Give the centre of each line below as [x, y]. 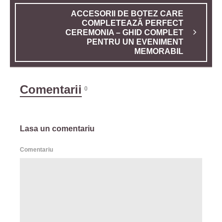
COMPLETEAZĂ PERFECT [133, 23]
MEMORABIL [159, 51]
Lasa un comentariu [57, 128]
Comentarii [51, 89]
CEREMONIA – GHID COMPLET [124, 32]
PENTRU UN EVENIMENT [135, 42]
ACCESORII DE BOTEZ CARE [127, 13]
